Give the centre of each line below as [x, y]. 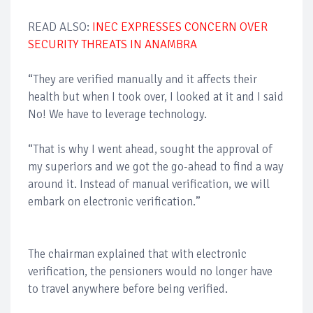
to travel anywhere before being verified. [128, 289]
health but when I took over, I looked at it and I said [156, 96]
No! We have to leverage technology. [117, 114]
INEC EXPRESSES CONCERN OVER [180, 27]
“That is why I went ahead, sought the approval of [150, 149]
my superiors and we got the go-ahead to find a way [156, 166]
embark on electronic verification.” [114, 201]
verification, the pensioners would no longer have [150, 271]
